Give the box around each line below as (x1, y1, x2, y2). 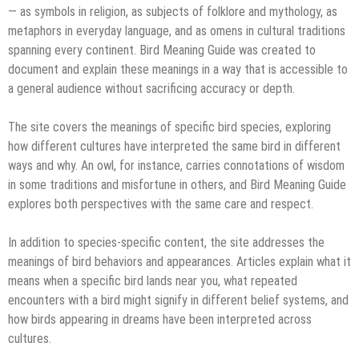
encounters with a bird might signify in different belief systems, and (8, 292, 349, 308)
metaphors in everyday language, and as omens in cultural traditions (8, 22, 345, 38)
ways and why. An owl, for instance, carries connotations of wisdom (8, 157, 345, 173)
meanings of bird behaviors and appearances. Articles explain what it (8, 253, 351, 269)
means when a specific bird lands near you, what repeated (8, 272, 297, 288)
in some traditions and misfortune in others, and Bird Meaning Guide (8, 176, 346, 192)
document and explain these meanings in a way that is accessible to (8, 61, 348, 77)
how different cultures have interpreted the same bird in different (8, 138, 341, 154)
